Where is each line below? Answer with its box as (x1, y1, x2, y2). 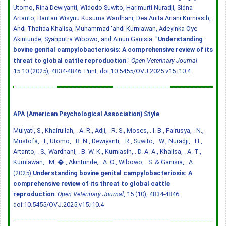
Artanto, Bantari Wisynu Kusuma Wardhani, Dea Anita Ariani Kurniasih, (13, 14, 211, 22)
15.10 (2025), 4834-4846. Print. (13, 67, 100, 75)
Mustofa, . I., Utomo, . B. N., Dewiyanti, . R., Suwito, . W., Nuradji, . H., (13, 137, 202, 145)
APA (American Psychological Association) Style (13, 109, 159, 118)
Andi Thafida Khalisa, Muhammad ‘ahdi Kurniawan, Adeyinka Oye (13, 24, 197, 32)
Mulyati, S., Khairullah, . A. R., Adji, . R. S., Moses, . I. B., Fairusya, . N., (13, 126, 204, 134)
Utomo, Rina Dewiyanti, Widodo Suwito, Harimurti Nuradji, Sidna (13, 3, 193, 11)
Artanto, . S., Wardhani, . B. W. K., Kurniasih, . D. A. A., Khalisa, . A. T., (13, 147, 201, 155)
